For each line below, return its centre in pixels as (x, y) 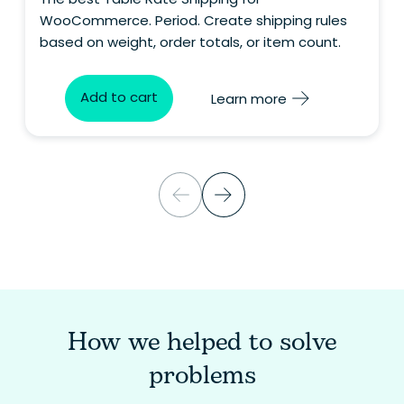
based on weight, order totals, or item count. (190, 42)
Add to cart (119, 97)
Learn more (249, 98)
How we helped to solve (202, 342)
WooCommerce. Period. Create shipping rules (193, 20)
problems (202, 376)
